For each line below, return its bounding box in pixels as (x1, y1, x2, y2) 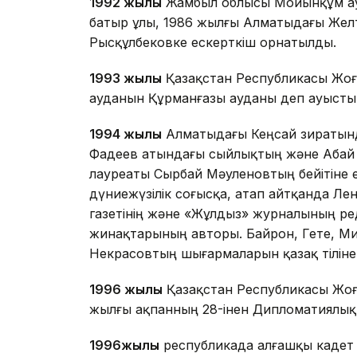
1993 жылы (89, 70, 162, 87)
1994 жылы (89, 126, 162, 143)
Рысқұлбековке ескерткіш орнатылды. (89, 34, 336, 51)
